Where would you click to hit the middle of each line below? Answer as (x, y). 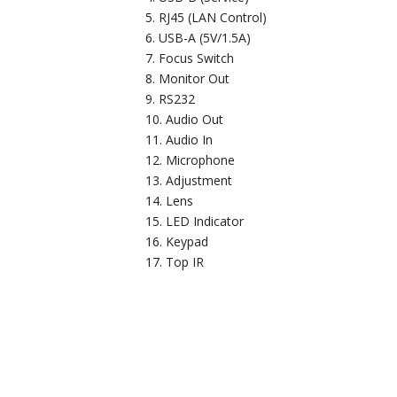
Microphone (200, 160)
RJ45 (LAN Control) (212, 17)
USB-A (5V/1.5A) (204, 37)
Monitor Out (194, 78)
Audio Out (194, 119)
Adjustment (198, 180)
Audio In (189, 139)
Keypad (187, 241)
